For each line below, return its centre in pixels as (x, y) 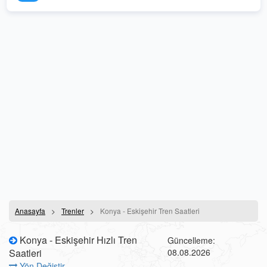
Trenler (73, 211)
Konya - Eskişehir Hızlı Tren (77, 240)
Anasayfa (30, 211)
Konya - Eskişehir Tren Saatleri (150, 211)
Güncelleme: (192, 240)
